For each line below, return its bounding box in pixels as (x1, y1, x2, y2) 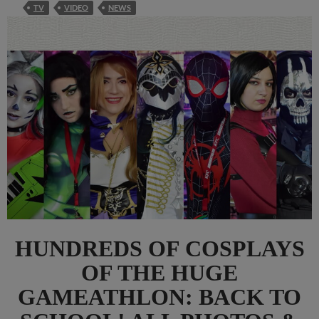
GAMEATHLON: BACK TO (18, 284, 301, 310)
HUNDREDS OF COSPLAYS (14, 236, 305, 262)
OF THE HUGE (81, 260, 238, 286)
